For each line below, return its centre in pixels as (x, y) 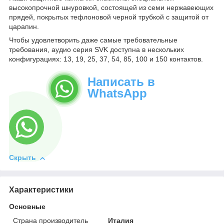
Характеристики (41, 190)
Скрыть (22, 158)
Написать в (121, 82)
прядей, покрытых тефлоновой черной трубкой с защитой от (109, 17)
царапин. (24, 27)
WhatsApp (117, 93)
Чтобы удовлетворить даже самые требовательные (93, 40)
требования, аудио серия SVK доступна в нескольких (96, 50)
